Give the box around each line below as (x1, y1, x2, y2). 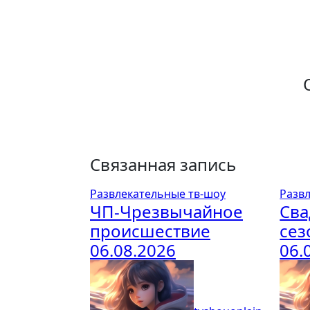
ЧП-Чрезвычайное (90, 200, 243, 224)
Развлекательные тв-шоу (90, 186, 226, 202)
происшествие (90, 219, 210, 243)
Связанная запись (90, 153, 236, 176)
